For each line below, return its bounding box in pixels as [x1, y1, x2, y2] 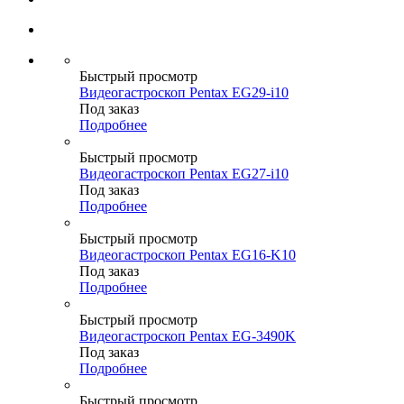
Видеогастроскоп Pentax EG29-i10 [79, 85, 289, 101]
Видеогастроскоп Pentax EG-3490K [79, 328, 296, 344]
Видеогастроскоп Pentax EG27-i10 [79, 166, 289, 182]
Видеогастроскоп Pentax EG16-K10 [79, 247, 296, 263]
